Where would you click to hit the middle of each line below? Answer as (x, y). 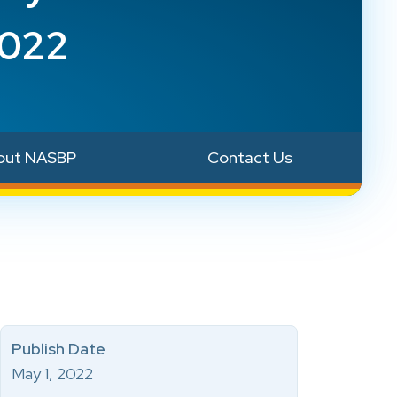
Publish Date (58, 349)
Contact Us (250, 157)
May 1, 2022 (52, 374)
